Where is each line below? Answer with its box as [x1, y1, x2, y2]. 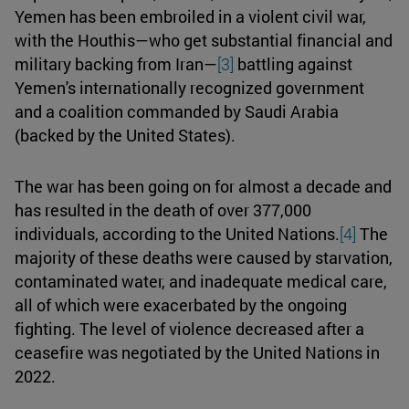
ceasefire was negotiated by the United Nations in [15, 341, 380, 363]
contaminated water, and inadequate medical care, [15, 269, 387, 292]
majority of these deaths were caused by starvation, [15, 246, 393, 268]
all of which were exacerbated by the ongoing [15, 293, 347, 316]
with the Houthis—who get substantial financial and [15, 28, 393, 51]
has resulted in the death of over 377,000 [15, 198, 311, 221]
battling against [234, 52, 352, 75]
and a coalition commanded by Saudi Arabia [15, 100, 339, 122]
